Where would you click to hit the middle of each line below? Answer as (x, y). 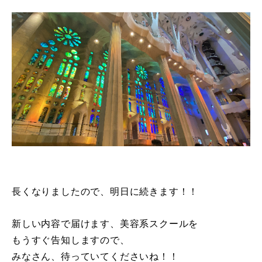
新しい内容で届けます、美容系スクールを (105, 224)
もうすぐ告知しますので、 (71, 240)
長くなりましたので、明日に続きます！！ (105, 192)
